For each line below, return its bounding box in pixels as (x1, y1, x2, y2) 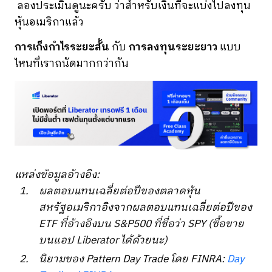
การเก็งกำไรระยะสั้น (15, 38, 112, 56)
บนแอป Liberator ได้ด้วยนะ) (39, 231, 170, 249)
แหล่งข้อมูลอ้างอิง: (15, 166, 100, 183)
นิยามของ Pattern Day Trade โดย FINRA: (39, 250, 227, 268)
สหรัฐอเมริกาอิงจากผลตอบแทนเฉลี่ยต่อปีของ (39, 199, 252, 216)
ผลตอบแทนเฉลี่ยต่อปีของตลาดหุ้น (39, 182, 200, 200)
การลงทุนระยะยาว (129, 38, 217, 56)
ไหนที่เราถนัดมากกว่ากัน (15, 55, 129, 72)
